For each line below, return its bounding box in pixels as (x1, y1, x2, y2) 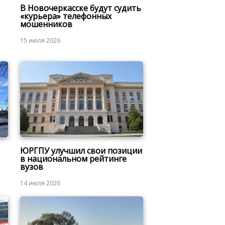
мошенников (20, 19, 72, 30)
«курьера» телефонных (20, 11, 111, 22)
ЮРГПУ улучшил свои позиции (20, 145, 142, 157)
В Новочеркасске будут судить (20, 3, 141, 14)
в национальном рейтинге (20, 153, 127, 165)
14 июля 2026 (20, 179, 60, 188)
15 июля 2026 (20, 36, 60, 45)
